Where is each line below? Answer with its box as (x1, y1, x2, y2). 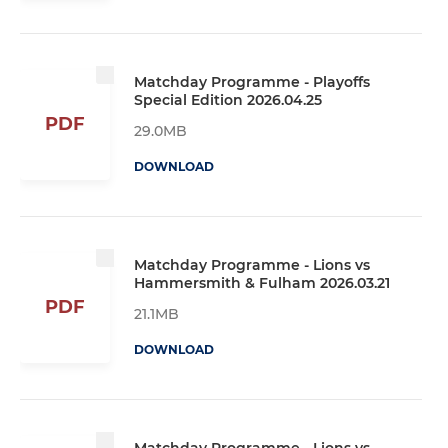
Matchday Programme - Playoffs (134, 72, 370, 91)
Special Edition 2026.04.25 (134, 90, 322, 109)
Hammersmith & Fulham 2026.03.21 (134, 273, 390, 292)
